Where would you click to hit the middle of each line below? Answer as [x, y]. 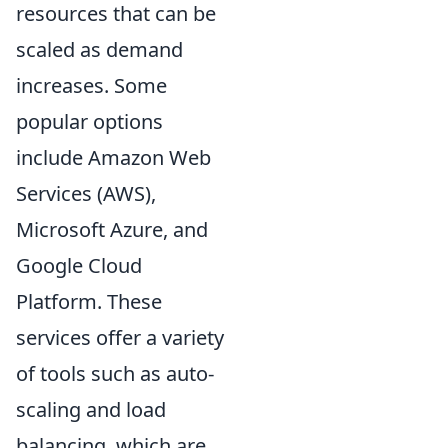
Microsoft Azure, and [112, 229]
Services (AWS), [86, 193]
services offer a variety [120, 337]
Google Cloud [79, 265]
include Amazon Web [113, 157]
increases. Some [91, 85]
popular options [89, 121]
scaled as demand [99, 49]
